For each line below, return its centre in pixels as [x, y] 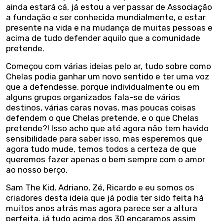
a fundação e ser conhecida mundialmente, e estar [106, 17]
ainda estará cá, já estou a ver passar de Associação [109, 7]
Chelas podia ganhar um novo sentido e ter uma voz [108, 76]
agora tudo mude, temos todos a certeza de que [101, 149]
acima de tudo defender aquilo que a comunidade [103, 38]
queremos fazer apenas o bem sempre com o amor [106, 159]
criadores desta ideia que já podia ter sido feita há [105, 198]
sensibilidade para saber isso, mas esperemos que [104, 138]
